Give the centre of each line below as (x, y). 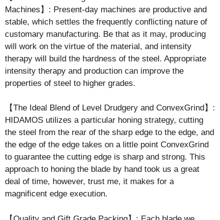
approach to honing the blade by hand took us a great (102, 169)
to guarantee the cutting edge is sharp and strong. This (105, 157)
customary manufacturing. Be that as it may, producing (105, 34)
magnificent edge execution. (56, 194)
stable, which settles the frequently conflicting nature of (106, 22)
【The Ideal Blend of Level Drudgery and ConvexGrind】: (110, 108)
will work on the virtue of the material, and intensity (98, 46)
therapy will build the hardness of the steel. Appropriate (106, 58)
